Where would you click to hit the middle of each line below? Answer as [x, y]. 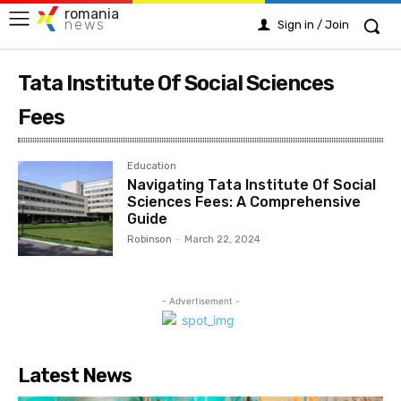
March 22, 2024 [223, 239]
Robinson [150, 239]
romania [92, 13]
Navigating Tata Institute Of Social [252, 185]
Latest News [75, 376]
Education [152, 166]
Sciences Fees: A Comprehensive [244, 202]
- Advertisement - [200, 301]
